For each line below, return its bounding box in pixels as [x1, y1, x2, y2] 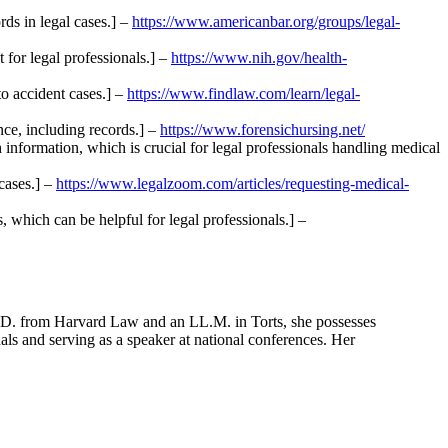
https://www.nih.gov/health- [171, 48, 347, 66]
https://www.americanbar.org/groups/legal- [132, 12, 400, 30]
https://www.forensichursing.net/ [160, 120, 365, 138]
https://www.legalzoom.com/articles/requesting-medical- [56, 174, 409, 192]
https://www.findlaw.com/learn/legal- [127, 84, 360, 102]
